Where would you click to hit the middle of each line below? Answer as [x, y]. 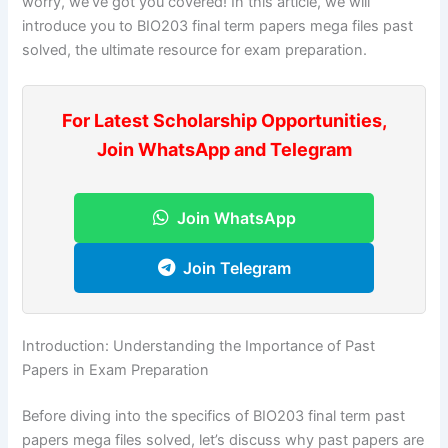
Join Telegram [236, 268]
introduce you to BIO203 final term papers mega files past [218, 25]
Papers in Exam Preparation [116, 370]
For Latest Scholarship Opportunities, [224, 121]
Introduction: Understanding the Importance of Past [199, 346]
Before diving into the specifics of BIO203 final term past [214, 415]
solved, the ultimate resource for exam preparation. [195, 49]
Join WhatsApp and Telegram [224, 150]
